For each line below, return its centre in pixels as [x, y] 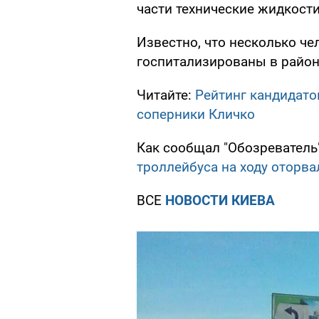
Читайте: [166, 95]
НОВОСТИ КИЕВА [220, 201]
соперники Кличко [196, 115]
